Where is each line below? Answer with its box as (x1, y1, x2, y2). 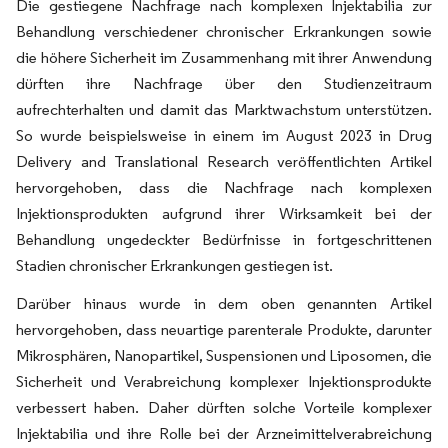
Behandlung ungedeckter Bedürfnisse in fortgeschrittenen (16, 230, 432, 249)
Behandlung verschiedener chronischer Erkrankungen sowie (16, 22, 432, 41)
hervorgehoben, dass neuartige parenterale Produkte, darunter (16, 320, 432, 339)
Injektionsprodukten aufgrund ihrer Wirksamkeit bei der (16, 204, 432, 223)
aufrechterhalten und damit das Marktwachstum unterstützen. (16, 100, 432, 119)
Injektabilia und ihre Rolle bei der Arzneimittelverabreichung (16, 424, 432, 443)
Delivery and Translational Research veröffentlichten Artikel (16, 152, 432, 171)
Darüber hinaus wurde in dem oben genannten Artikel (16, 294, 432, 313)
